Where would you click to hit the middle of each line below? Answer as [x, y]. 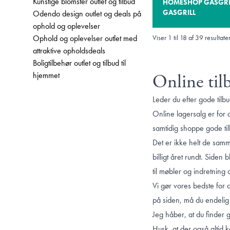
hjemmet [46, 75]
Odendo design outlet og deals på [87, 14]
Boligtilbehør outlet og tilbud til [79, 63]
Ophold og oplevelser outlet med [85, 38]
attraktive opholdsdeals [69, 51]
